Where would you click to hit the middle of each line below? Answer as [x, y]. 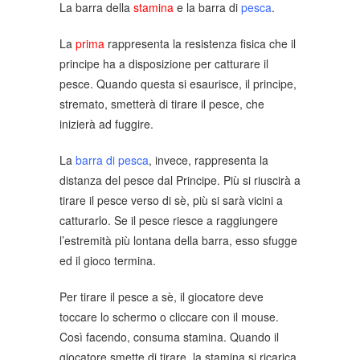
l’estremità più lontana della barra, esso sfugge [178, 240]
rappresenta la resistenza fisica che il [200, 43]
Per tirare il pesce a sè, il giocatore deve [162, 296]
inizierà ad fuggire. [106, 123]
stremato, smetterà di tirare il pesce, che [162, 103]
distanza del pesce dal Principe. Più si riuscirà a [180, 180]
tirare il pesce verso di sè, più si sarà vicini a [171, 200]
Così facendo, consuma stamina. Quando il [169, 336]
